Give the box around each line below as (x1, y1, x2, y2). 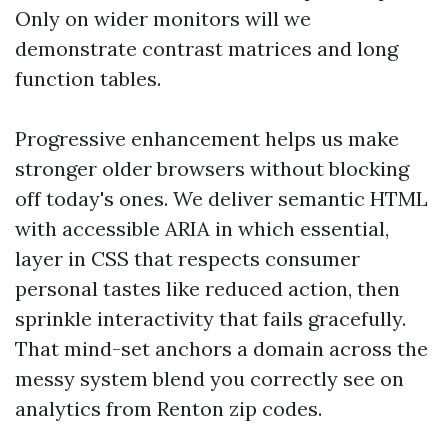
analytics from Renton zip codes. (15, 396, 322, 421)
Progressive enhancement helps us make (15, 126, 399, 151)
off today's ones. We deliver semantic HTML (15, 186, 428, 211)
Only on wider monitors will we (15, 6, 311, 31)
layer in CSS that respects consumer (15, 246, 360, 271)
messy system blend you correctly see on (15, 366, 404, 391)
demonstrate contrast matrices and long (15, 36, 398, 61)
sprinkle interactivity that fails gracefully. (15, 306, 406, 331)
